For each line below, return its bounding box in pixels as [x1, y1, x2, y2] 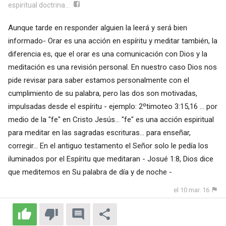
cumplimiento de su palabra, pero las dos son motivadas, [8, 88, 197, 98]
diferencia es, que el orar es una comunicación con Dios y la [8, 49, 207, 59]
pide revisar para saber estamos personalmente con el [8, 75, 189, 85]
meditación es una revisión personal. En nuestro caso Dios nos [8, 62, 217, 72]
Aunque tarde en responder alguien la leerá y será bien [8, 23, 187, 32]
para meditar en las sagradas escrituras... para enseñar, [8, 128, 191, 137]
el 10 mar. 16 [174, 186, 210, 194]
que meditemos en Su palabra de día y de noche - [8, 167, 172, 177]
